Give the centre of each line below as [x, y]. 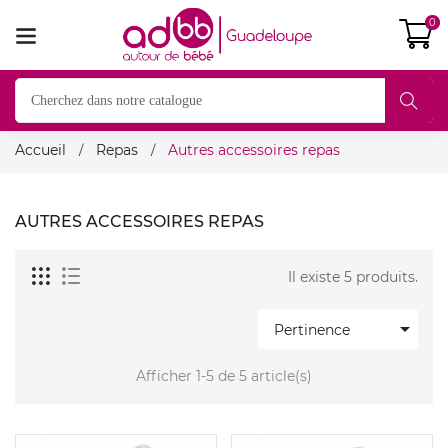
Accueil [40, 150]
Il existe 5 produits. [353, 277]
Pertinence [312, 330]
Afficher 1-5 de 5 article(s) [224, 376]
